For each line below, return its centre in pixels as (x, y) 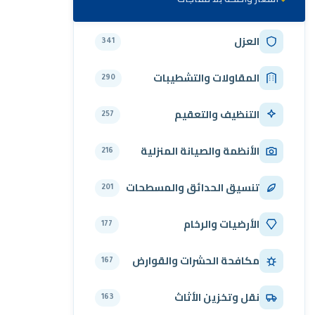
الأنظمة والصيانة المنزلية (200, 151)
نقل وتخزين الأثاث (217, 297)
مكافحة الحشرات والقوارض (196, 261)
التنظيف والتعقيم (217, 115)
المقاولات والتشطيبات (206, 78)
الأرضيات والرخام (221, 224)
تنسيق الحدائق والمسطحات (193, 188)
